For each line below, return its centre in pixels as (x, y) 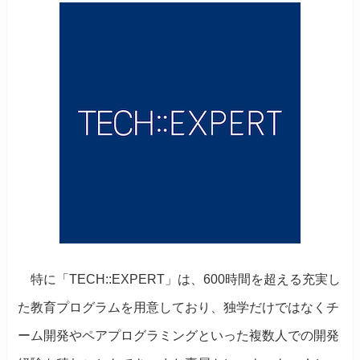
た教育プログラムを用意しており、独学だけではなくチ (179, 308)
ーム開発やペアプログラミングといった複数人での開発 (179, 336)
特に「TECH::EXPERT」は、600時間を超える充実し (180, 280)
